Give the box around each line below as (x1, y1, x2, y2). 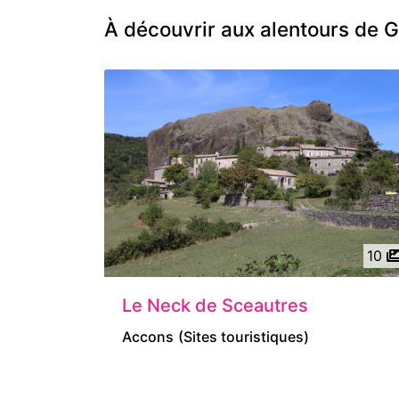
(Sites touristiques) (178, 327, 309, 346)
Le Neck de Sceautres (122, 294, 308, 316)
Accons (122, 327, 174, 346)
